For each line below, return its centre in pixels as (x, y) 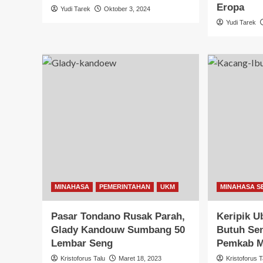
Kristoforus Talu (83, 258)
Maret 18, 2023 (140, 258)
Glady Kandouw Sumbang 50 (118, 230)
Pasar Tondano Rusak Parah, (118, 216)
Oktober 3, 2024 (127, 9)
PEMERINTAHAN (125, 186)
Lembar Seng (82, 243)
